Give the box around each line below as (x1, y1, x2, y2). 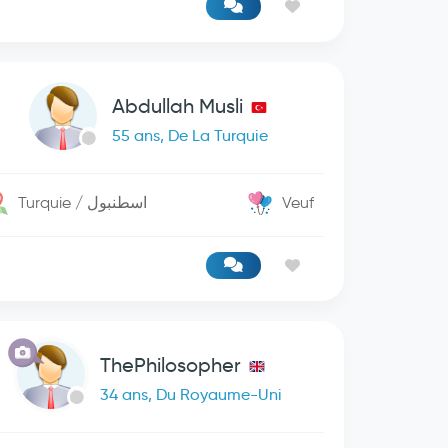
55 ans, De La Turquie (111, 126, 268, 145)
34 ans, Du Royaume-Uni (99, 385, 282, 404)
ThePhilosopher (99, 353, 241, 377)
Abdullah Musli (111, 94, 243, 118)
